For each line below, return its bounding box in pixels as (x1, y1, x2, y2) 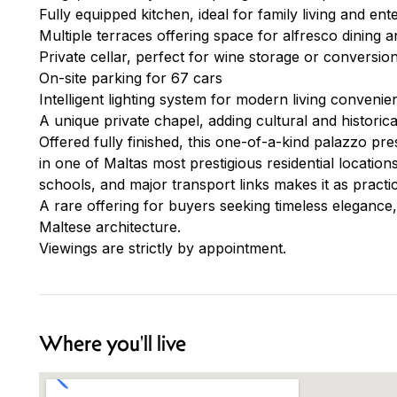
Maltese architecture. (39, 217, 181, 236)
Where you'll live (39, 330, 186, 357)
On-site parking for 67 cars (39, 68, 222, 87)
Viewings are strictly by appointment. (39, 238, 286, 257)
